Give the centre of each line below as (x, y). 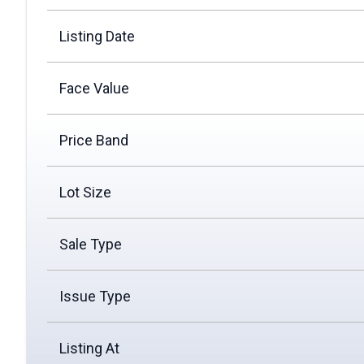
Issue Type (95, 297)
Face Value (94, 89)
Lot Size (85, 193)
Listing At (89, 349)
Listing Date (97, 37)
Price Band (94, 141)
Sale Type (91, 245)
